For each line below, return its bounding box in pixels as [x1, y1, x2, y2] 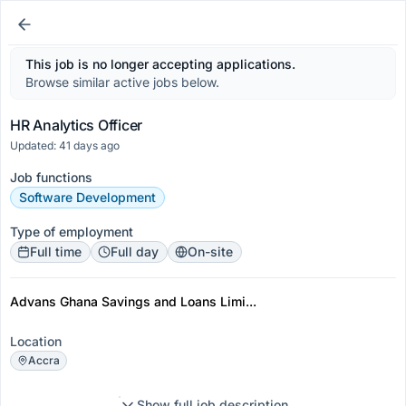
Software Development [19, 189, 156, 205]
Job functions [10, 169, 92, 185]
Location [10, 333, 62, 349]
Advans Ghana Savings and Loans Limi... [10, 294, 256, 309]
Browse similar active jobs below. [25, 74, 219, 90]
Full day [111, 244, 159, 259]
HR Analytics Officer [10, 116, 143, 134]
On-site [188, 244, 233, 259]
